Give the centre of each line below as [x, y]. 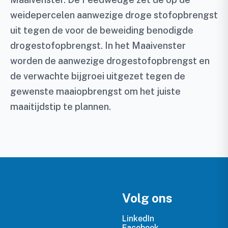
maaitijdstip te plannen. [61, 106]
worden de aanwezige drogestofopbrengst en [110, 61]
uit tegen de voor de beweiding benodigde [102, 30]
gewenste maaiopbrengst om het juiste [95, 91]
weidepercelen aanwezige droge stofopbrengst [114, 15]
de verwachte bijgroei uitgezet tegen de [98, 76]
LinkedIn [138, 218]
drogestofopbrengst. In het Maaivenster [98, 45]
